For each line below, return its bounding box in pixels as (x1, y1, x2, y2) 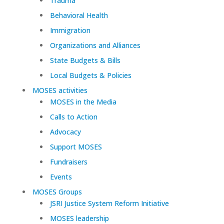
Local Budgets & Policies (49, 70, 131, 80)
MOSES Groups (32, 187, 82, 197)
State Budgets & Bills (49, 55, 120, 65)
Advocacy (49, 127, 81, 137)
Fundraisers (49, 157, 87, 167)
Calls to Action (49, 112, 97, 122)
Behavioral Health (49, 10, 108, 20)
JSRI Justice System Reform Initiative (49, 198, 169, 208)
